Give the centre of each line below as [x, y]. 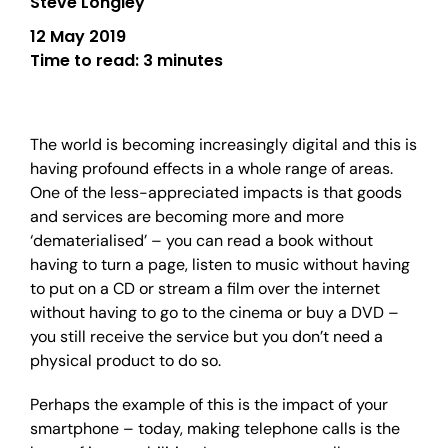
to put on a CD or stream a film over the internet [205, 288]
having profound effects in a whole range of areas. [211, 168]
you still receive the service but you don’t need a [206, 336]
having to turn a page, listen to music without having [220, 264]
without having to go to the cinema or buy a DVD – [214, 312]
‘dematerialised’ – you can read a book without [201, 240]
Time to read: [86, 60]
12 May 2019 [78, 36]
